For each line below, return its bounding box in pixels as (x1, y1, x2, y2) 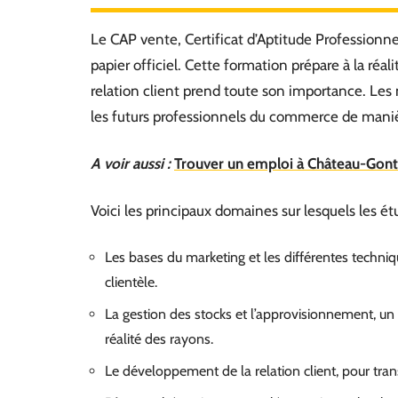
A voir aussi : (91, 155, 171, 172)
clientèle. (105, 274, 157, 291)
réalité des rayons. (105, 330, 213, 347)
